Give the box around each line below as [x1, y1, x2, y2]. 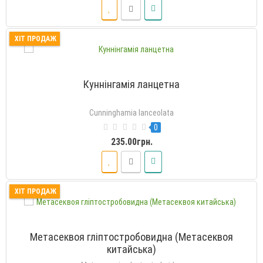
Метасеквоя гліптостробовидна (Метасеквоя [30, 230, 233, 243]
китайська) [107, 242, 156, 255]
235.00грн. [110, 136, 153, 147]
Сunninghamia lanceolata [89, 107, 174, 117]
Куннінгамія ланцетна [83, 77, 180, 90]
